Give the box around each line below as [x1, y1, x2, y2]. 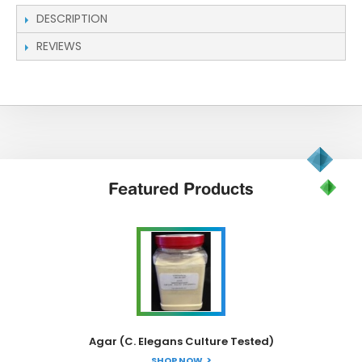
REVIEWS [36, 38, 82, 54]
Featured [108, 179, 183, 198]
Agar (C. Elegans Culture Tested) [88, 334, 274, 349]
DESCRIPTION [36, 11, 107, 27]
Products [183, 179, 254, 198]
